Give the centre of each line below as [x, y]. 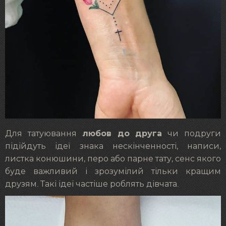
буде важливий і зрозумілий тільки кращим [113, 172]
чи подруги [192, 134]
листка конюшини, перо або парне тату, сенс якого [113, 159]
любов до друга [122, 134]
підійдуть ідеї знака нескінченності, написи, [113, 147]
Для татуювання [44, 134]
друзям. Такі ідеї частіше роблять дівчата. [92, 184]
